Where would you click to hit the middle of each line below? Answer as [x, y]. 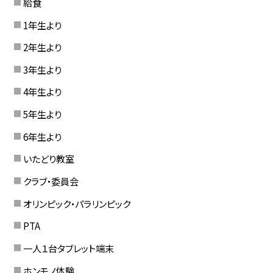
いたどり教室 [48, 159]
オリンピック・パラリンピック [76, 203]
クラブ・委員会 [51, 181]
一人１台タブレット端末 [68, 248]
